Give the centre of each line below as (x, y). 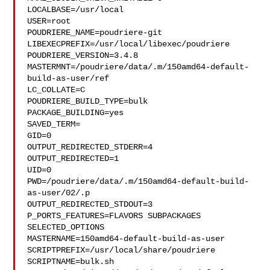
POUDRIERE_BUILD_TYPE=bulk (88, 101)
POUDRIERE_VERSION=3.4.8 (83, 55)
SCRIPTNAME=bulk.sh (71, 262)
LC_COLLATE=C (56, 90)
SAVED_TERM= (54, 124)
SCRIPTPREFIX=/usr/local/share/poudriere (121, 250)
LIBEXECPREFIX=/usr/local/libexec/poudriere (129, 44)
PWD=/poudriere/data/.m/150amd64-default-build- (138, 181)
